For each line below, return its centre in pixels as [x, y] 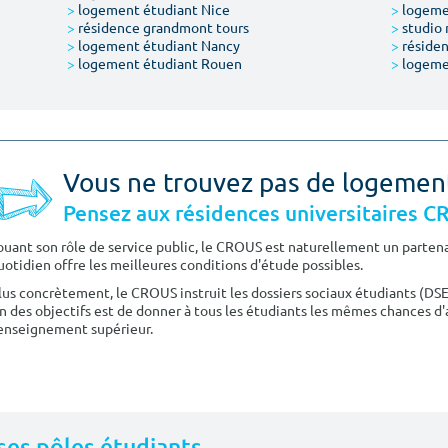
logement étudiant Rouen [159, 63]
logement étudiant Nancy [158, 45]
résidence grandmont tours [162, 27]
